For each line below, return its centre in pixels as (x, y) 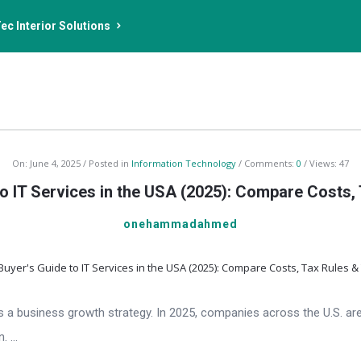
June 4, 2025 (55, 163)
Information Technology (184, 163)
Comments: (270, 163)
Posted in (110, 163)
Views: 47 (329, 163)
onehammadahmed (180, 224)
